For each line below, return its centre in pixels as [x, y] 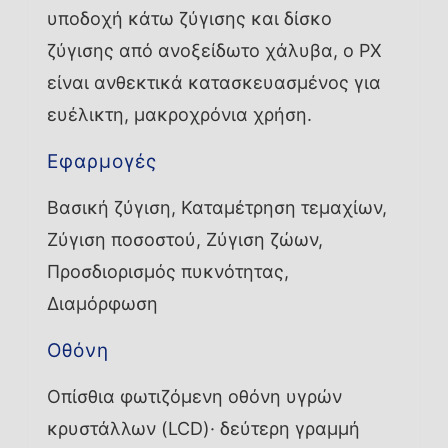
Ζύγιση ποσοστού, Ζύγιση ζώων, [184, 240]
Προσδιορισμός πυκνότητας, [167, 272]
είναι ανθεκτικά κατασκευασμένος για [213, 83]
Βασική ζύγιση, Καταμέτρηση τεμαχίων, [216, 208]
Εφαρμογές [101, 162]
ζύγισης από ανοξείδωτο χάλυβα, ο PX [214, 51]
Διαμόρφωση [102, 304]
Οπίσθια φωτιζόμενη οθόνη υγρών [194, 397]
